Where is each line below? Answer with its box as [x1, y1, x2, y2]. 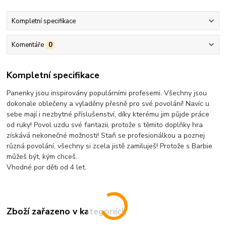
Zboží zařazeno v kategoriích [7, 205, 127, 217]
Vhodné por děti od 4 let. [7, 162, 87, 173]
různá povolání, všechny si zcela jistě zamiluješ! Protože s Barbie [7, 141, 213, 151]
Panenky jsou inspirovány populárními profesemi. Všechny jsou [7, 88, 207, 98]
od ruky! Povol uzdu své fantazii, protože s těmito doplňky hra [7, 120, 203, 130]
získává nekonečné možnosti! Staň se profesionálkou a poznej [7, 131, 205, 141]
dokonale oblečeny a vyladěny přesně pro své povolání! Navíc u [7, 99, 210, 109]
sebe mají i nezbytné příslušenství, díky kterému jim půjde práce [7, 109, 210, 120]
